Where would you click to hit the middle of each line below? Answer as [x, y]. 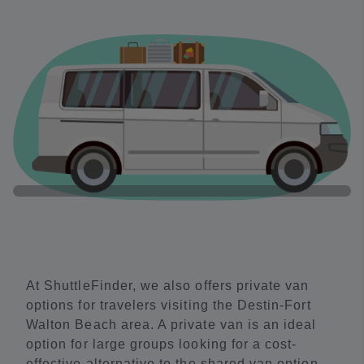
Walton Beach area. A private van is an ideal [171, 324]
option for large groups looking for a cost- [162, 344]
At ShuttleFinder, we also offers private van [168, 285]
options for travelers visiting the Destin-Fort [169, 305]
